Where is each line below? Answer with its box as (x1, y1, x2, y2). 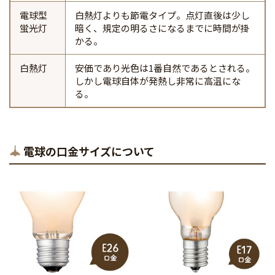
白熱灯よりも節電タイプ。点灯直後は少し (75, 9, 250, 22)
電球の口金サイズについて (23, 143, 155, 160)
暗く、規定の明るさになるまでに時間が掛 (75, 21, 250, 35)
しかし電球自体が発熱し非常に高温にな (75, 74, 241, 88)
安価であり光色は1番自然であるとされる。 (75, 61, 255, 75)
